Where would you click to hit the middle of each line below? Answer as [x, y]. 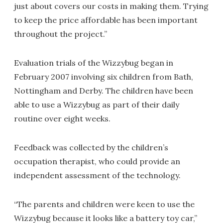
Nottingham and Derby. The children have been [104, 91]
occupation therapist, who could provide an [97, 161]
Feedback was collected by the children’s [91, 147]
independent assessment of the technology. [97, 175]
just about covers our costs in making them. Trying [111, 6]
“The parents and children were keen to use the [104, 204]
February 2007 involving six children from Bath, [104, 77]
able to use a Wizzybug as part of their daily [97, 105]
